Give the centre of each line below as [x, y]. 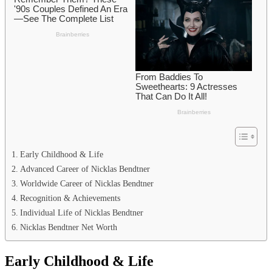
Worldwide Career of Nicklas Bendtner [87, 183]
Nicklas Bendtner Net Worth [68, 227]
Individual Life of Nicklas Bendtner [81, 212]
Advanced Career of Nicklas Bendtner [85, 168]
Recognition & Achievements [70, 198]
